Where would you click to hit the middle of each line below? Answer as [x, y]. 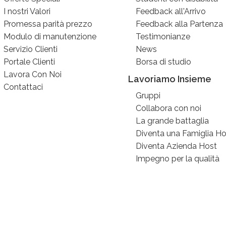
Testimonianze [163, 37]
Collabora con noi [168, 108]
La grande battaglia [172, 121]
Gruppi [148, 96]
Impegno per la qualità [177, 159]
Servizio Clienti [31, 49]
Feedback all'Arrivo [171, 11]
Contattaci [23, 87]
